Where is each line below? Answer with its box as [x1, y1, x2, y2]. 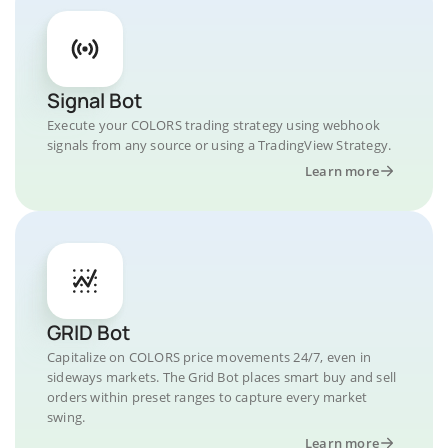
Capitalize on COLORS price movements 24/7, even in [47, 348, 372, 366]
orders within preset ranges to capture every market [47, 388, 368, 406]
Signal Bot [47, 87, 142, 114]
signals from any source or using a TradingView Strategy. [47, 136, 392, 154]
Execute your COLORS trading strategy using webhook [47, 116, 381, 134]
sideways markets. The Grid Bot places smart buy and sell [47, 368, 397, 386]
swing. [47, 408, 86, 426]
